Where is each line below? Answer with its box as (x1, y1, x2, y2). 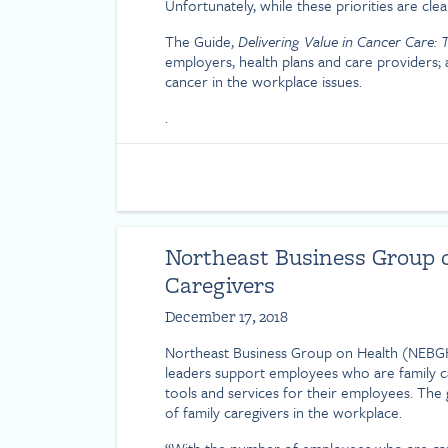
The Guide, (165, 30, 238, 53)
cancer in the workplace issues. (165, 70, 362, 93)
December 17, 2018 (165, 305, 288, 327)
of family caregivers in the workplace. (165, 400, 402, 423)
